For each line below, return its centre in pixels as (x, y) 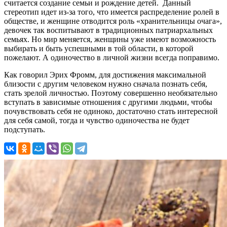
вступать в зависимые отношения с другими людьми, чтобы (108, 102)
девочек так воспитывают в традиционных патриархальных (108, 30)
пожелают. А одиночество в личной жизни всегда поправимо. (112, 58)
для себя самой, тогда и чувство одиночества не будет (97, 121)
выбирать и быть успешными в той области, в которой (99, 49)
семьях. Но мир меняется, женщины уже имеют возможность (110, 40)
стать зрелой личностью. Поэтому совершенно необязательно (111, 93)
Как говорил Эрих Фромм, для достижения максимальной (105, 75)
